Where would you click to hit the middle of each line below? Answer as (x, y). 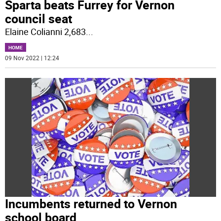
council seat (39, 19)
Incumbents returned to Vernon (91, 203)
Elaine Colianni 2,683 (46, 32)
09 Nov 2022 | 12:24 (32, 58)
